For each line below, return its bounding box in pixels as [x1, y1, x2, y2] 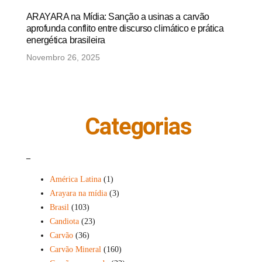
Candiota [49, 216, 79, 226]
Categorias [85, 112, 192, 140]
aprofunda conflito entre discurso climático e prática [26, 23, 224, 33]
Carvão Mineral [49, 244, 101, 254]
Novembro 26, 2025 [26, 52, 100, 62]
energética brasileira [26, 35, 105, 45]
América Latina [49, 174, 101, 184]
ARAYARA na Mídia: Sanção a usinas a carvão [26, 11, 209, 22]
